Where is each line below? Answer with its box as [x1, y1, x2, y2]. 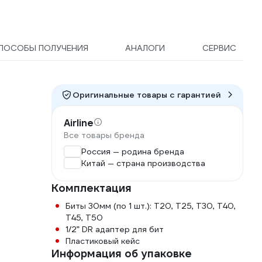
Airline [64, 117, 94, 130]
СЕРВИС [202, 43, 236, 54]
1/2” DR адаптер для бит [65, 224, 164, 235]
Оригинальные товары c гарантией [73, 89, 221, 101]
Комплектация [51, 181, 132, 195]
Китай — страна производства [81, 158, 205, 169]
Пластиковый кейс [65, 236, 140, 247]
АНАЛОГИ [125, 43, 166, 54]
